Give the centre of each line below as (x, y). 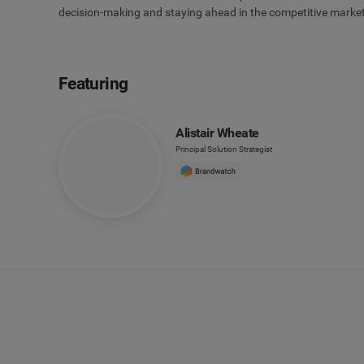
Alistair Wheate (217, 132)
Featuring (93, 83)
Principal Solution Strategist (224, 149)
